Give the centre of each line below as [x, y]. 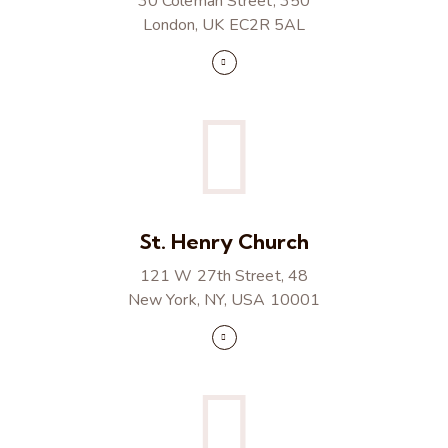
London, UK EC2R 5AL [224, 25]
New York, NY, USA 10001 [224, 299]
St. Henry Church [224, 240]
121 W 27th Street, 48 [224, 275]
